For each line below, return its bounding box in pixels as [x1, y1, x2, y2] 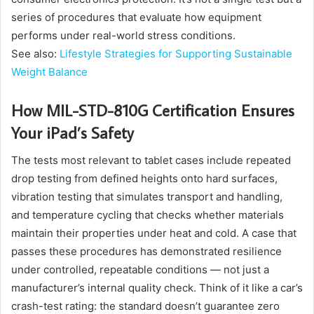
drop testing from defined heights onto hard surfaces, [11, 172, 278, 186]
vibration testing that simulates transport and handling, [11, 190, 282, 204]
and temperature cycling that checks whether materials [11, 208, 284, 222]
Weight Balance [11, 64, 88, 78]
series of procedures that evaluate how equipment [11, 10, 261, 24]
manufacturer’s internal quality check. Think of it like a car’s [11, 281, 303, 295]
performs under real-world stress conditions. [11, 28, 235, 42]
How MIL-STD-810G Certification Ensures [11, 99, 294, 121]
